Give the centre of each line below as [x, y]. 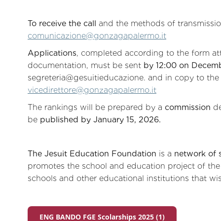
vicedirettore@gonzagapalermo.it [92, 90]
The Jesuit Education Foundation [92, 153]
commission [188, 107]
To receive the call [62, 24]
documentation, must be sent [86, 65]
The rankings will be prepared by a [96, 107]
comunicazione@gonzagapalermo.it [97, 36]
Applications [52, 53]
